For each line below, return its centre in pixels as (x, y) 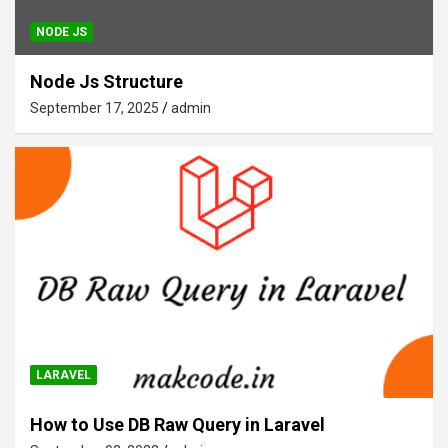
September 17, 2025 (94, 107)
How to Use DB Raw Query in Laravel (177, 424)
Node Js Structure (106, 81)
